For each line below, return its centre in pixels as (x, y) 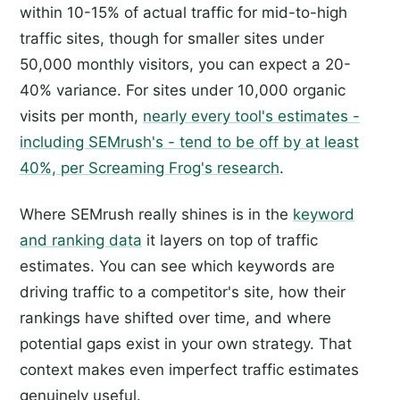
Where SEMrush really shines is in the (156, 215)
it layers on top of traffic (230, 241)
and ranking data (81, 241)
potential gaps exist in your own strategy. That (186, 344)
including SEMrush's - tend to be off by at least (189, 142)
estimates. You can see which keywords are (177, 267)
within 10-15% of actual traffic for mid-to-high (183, 13)
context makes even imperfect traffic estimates (189, 370)
